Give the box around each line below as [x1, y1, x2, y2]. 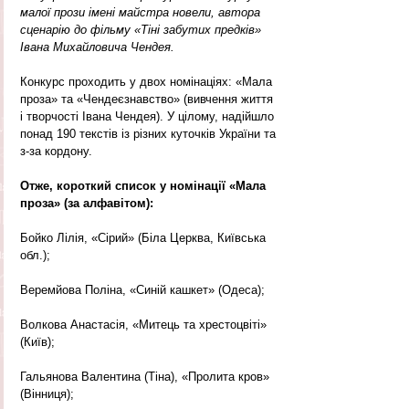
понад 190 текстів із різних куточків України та [20, 126, 279, 141]
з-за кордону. [20, 143, 92, 158]
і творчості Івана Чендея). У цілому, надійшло [20, 109, 278, 123]
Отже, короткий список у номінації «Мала [20, 178, 269, 193]
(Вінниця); [20, 386, 74, 401]
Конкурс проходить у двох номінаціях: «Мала [20, 74, 276, 89]
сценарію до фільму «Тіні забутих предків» [20, 22, 265, 37]
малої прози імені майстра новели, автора [20, 5, 264, 19]
